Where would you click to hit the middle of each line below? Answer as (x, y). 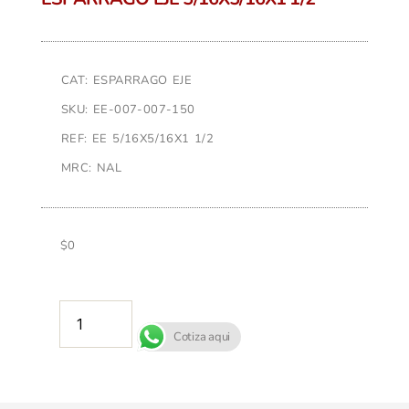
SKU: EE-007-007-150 (128, 109)
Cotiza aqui (202, 336)
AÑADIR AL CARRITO (226, 311)
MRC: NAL (92, 168)
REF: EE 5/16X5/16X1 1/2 (138, 138)
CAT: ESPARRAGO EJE (127, 80)
